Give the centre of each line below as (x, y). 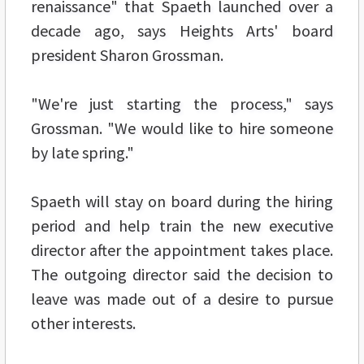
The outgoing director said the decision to (182, 274)
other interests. (83, 323)
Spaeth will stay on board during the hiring (182, 201)
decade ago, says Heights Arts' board (182, 30)
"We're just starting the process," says (182, 103)
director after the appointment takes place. (182, 249)
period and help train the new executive (182, 225)
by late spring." (82, 152)
